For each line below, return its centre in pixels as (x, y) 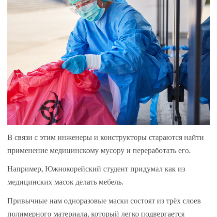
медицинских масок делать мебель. (65, 182)
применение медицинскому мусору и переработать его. (100, 150)
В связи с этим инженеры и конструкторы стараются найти (106, 137)
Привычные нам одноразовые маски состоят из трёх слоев (104, 201)
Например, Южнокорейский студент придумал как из (96, 169)
